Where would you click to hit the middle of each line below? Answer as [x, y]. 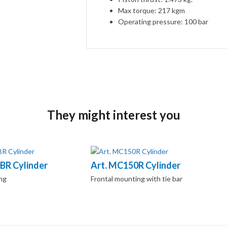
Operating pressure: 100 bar [163, 22]
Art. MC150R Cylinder [136, 165]
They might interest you [113, 115]
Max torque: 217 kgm [152, 10]
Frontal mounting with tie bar [137, 179]
